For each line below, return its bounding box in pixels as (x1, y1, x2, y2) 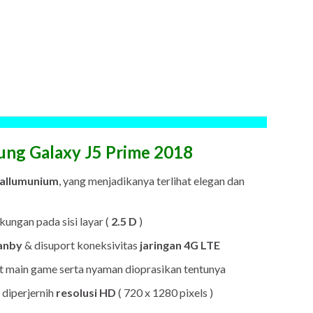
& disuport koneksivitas (22, 238, 140, 252)
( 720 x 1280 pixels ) (116, 286, 213, 299)
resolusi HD (56, 286, 116, 299)
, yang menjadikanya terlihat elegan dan (59, 174, 245, 187)
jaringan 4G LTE (140, 238, 220, 252)
